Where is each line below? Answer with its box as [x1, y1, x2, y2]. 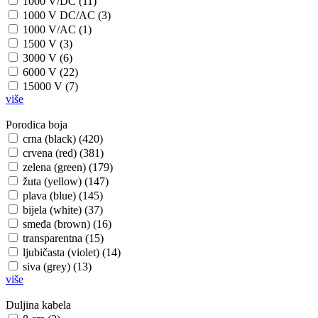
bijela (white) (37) [23, 204, 103, 216]
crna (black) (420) [23, 133, 103, 146]
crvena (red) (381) [23, 147, 104, 160]
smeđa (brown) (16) [23, 218, 111, 231]
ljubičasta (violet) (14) [23, 246, 121, 259]
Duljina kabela [6, 299, 71, 312]
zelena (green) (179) [23, 161, 113, 174]
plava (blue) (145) [23, 190, 103, 202]
